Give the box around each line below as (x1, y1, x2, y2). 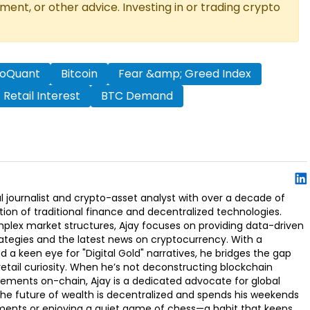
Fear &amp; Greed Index (118, 66, 251, 82)
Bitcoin (60, 66, 98, 82)
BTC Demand (101, 88, 173, 104)
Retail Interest (3, 88, 80, 104)
